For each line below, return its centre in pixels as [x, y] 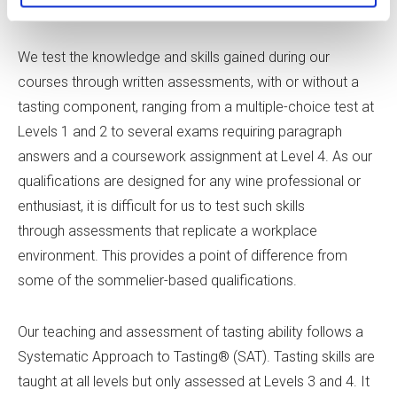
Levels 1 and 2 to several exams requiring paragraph [180, 132]
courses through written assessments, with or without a [188, 82]
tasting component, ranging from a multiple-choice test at [196, 107]
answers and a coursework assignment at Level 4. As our [195, 157]
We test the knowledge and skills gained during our [174, 58]
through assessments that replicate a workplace [167, 231]
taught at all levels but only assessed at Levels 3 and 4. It [194, 382]
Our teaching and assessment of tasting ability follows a [191, 332]
